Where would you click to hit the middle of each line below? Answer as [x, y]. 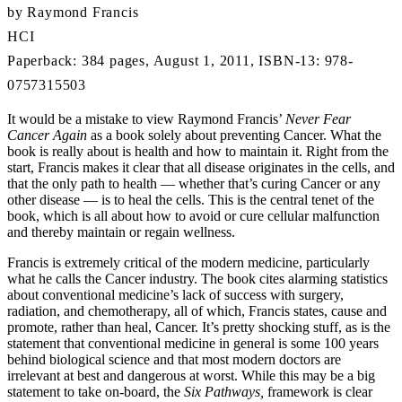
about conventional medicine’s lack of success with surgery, [175, 294]
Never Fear [318, 118]
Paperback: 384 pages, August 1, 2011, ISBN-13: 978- [180, 60]
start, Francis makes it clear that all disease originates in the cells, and [201, 167]
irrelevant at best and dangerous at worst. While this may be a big [191, 375]
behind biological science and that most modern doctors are [174, 359]
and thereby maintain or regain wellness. [121, 232]
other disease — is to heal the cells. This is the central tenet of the [191, 199]
